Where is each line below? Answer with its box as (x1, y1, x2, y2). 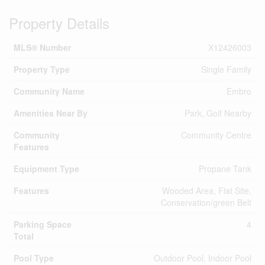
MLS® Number (14, 41, 71, 53)
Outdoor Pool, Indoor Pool (154, 251, 251, 264)
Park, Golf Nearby (185, 106, 251, 119)
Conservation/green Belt (161, 196, 251, 208)
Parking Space (14, 218, 72, 230)
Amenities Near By (14, 106, 88, 119)
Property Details (9, 12, 109, 33)
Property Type (14, 63, 70, 75)
